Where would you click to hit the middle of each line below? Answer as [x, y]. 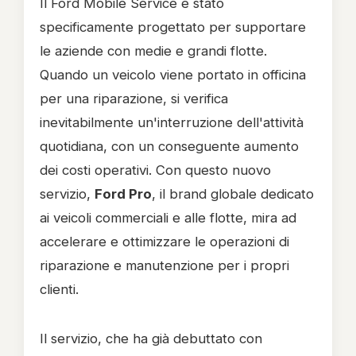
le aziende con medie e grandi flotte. [153, 51]
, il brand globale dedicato [233, 194]
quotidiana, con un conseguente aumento [169, 146]
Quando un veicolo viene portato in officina [173, 75]
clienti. [59, 289]
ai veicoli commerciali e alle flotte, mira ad [168, 218]
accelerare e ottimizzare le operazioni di [164, 242]
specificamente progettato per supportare [173, 27]
